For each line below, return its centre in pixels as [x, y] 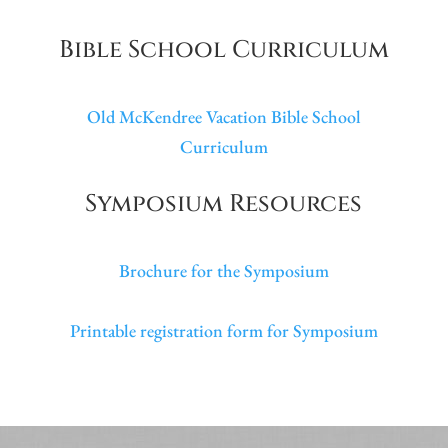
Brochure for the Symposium [223, 270]
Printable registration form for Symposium [223, 330]
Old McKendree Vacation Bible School [223, 116]
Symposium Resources [224, 204]
